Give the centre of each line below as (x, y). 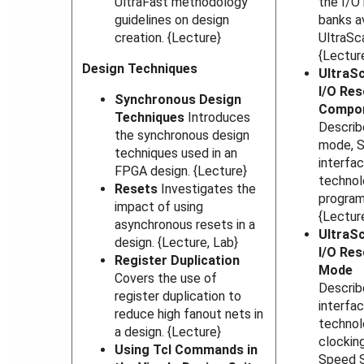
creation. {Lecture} (168, 38)
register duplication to (178, 297)
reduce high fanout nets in (189, 314)
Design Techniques (140, 69)
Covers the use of (166, 279)
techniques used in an (176, 154)
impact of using (159, 207)
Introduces (218, 118)
